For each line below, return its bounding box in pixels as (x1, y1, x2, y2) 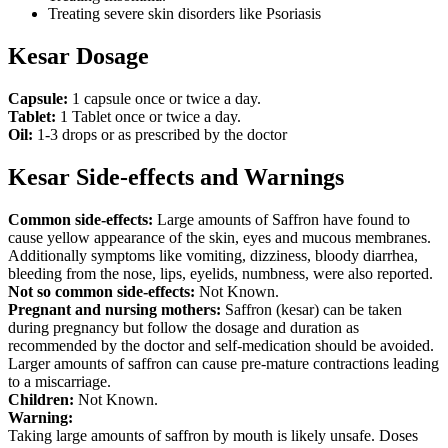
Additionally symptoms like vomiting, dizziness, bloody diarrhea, (8, 246, 418, 264)
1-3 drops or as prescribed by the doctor (33, 126, 287, 144)
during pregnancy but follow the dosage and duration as (8, 318, 359, 336)
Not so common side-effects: (8, 282, 195, 300)
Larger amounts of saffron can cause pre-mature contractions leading (8, 354, 439, 372)
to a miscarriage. (8, 372, 111, 390)
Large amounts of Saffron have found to (153, 210, 410, 228)
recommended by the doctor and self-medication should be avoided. (8, 336, 434, 354)
